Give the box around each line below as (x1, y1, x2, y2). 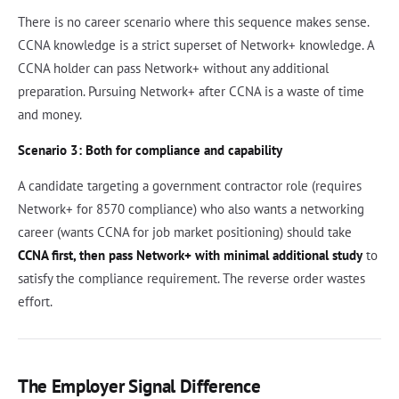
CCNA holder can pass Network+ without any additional (18, 60, 329, 77)
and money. (18, 106, 82, 124)
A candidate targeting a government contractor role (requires (18, 177, 362, 195)
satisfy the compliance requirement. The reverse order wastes (18, 270, 365, 288)
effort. (18, 293, 53, 311)
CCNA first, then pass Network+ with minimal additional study (18, 247, 362, 265)
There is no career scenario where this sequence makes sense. (18, 13, 369, 31)
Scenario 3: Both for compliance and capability (18, 142, 282, 159)
